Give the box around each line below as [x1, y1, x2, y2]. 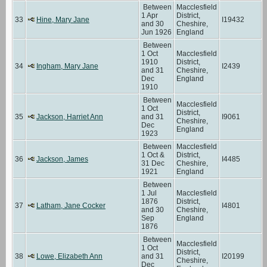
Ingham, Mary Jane [36, 61, 98, 70]
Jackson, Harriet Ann [36, 112, 103, 121]
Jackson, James [36, 154, 88, 163]
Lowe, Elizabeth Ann [36, 252, 103, 260]
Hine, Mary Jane [36, 15, 89, 24]
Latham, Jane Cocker [36, 201, 105, 210]
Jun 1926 [141, 27, 172, 36]
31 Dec [141, 159, 164, 167]
